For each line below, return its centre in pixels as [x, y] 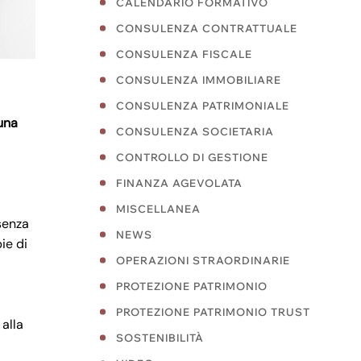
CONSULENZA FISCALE [184, 54]
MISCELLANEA [158, 209]
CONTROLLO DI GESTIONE [192, 157]
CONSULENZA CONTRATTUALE [207, 28]
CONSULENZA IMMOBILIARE [199, 80]
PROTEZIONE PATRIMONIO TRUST [213, 312]
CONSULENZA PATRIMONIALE [203, 106]
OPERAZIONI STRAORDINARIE [203, 260]
